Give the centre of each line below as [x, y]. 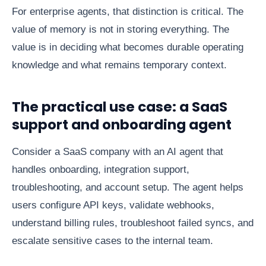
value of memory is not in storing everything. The [121, 30]
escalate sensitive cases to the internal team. [113, 241]
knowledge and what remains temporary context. [119, 65]
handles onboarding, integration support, [101, 170]
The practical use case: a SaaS [120, 107]
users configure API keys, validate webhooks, [113, 205]
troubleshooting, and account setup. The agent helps [128, 188]
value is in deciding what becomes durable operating [128, 47]
